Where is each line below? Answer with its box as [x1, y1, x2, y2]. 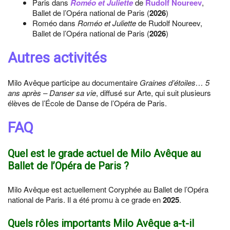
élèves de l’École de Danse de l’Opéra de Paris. [8, 98, 167, 108]
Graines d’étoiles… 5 [140, 77, 209, 88]
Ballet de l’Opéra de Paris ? [8, 160, 129, 172]
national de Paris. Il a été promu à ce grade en [8, 194, 163, 205]
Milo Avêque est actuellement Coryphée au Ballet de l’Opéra [8, 184, 208, 195]
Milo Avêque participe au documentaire [8, 77, 140, 88]
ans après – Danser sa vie [8, 87, 96, 98]
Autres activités [8, 49, 107, 66]
